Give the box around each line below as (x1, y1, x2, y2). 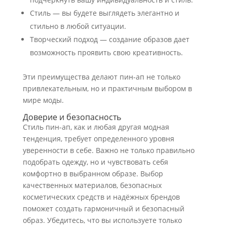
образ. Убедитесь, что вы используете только (22, 215, 182, 225)
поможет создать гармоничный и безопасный (22, 204, 184, 213)
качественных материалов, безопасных (22, 180, 162, 190)
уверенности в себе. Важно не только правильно (22, 145, 195, 155)
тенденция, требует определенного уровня (22, 134, 174, 143)
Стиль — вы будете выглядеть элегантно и (29, 8, 179, 18)
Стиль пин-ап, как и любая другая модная (22, 122, 169, 132)
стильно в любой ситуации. (29, 21, 126, 31)
